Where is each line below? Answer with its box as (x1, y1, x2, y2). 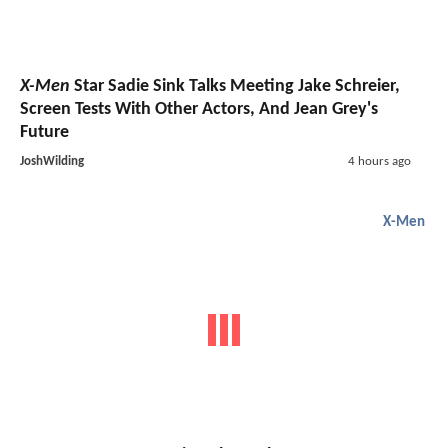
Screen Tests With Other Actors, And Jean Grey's (20, 100, 378, 120)
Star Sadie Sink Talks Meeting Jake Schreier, (70, 77, 400, 97)
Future (20, 123, 69, 143)
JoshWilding (20, 155, 84, 169)
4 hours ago (347, 155, 411, 169)
